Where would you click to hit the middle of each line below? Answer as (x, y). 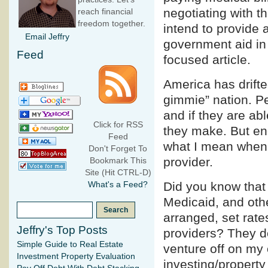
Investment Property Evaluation (76, 257)
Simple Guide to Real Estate (70, 245)
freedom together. (112, 24)
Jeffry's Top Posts (62, 230)
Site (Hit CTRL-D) (118, 173)
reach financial (105, 12)
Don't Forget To (118, 149)
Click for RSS (118, 125)
